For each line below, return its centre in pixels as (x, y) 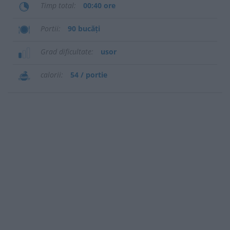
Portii (50, 28)
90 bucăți (84, 28)
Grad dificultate (66, 52)
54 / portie (89, 75)
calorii (51, 75)
